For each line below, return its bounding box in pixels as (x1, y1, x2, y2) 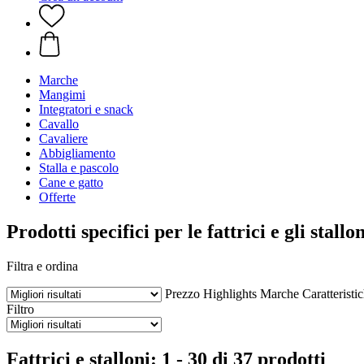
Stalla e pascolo (39, 161, 119, 175)
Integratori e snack (39, 102, 133, 116)
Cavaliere (39, 132, 88, 145)
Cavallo (39, 117, 79, 131)
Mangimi (39, 88, 85, 102)
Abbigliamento (39, 146, 115, 160)
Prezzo (165, 286, 200, 301)
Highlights (203, 286, 257, 301)
